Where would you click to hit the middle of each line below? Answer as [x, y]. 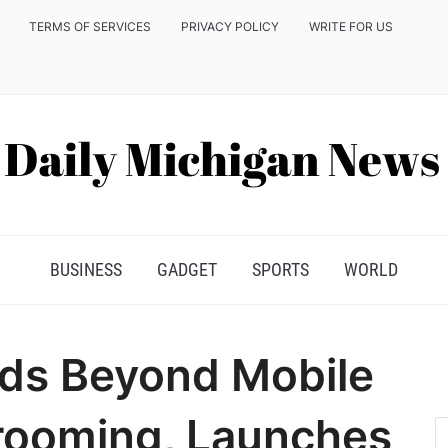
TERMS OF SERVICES [90, 26]
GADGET [187, 269]
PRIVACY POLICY [230, 26]
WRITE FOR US [351, 26]
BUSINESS [86, 269]
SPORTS [280, 269]
